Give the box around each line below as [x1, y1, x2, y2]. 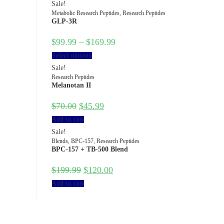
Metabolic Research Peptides [51, 9, 119, 16]
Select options [52, 52, 92, 59]
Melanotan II [51, 81, 91, 89]
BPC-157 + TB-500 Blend [51, 145, 128, 153]
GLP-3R [51, 17, 77, 25]
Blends [51, 137, 68, 144]
